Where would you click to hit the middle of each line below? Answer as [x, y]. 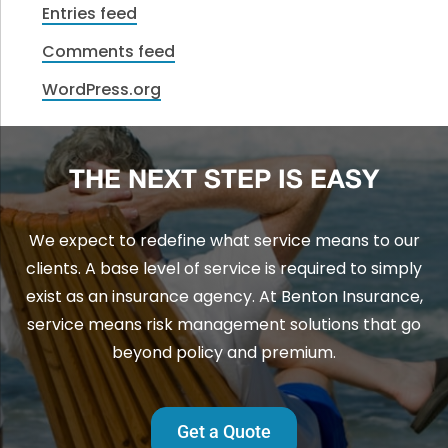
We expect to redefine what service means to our [224, 241]
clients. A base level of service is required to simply [224, 269]
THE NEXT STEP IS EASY [224, 181]
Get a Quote [224, 432]
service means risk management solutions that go [224, 325]
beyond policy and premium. [224, 353]
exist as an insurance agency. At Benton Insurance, [224, 297]
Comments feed [109, 51]
